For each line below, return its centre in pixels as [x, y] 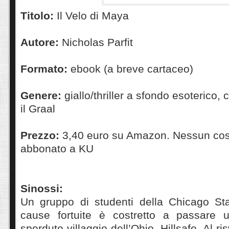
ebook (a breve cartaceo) [132, 68]
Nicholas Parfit [97, 42]
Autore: [41, 42]
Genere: [42, 95]
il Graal [38, 108]
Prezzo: [41, 135]
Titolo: [39, 15]
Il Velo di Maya [93, 15]
